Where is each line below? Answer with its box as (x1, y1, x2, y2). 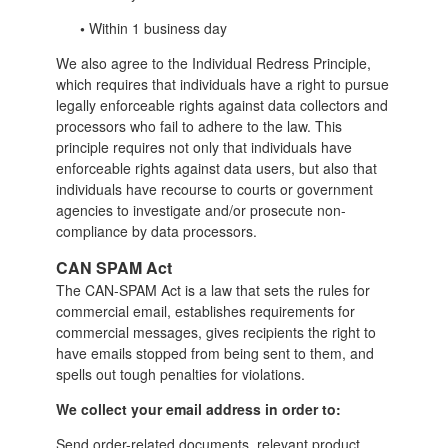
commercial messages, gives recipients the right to (55, 321, 376, 342)
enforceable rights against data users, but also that (55, 157, 377, 178)
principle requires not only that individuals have (55, 136, 352, 157)
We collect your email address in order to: (55, 398, 341, 419)
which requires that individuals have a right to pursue (55, 73, 389, 94)
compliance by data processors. (55, 220, 257, 241)
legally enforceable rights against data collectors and (55, 94, 388, 115)
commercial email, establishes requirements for (55, 300, 355, 321)
